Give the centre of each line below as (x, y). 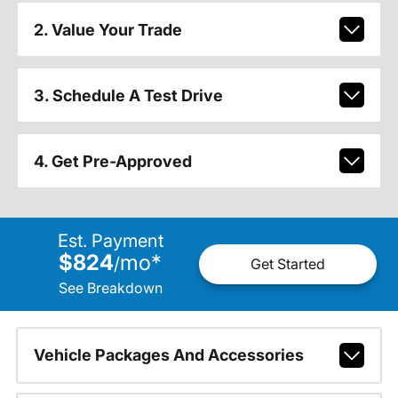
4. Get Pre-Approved (112, 161)
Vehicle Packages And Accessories (168, 355)
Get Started (288, 264)
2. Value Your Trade (107, 29)
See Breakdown (110, 287)
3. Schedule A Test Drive (128, 95)
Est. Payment (110, 240)
